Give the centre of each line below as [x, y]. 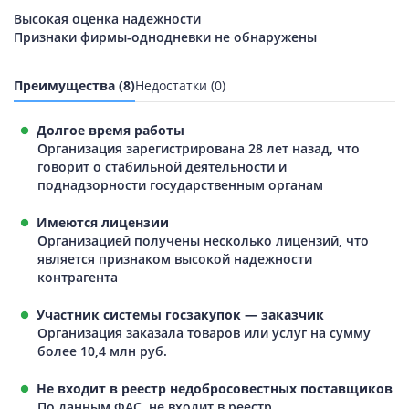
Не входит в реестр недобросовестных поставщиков [210, 388]
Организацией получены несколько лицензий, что [203, 240]
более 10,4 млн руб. [102, 351]
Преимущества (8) [74, 85]
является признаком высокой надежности [175, 258]
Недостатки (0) [180, 85]
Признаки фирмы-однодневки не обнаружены [165, 37]
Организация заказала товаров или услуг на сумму [204, 332]
